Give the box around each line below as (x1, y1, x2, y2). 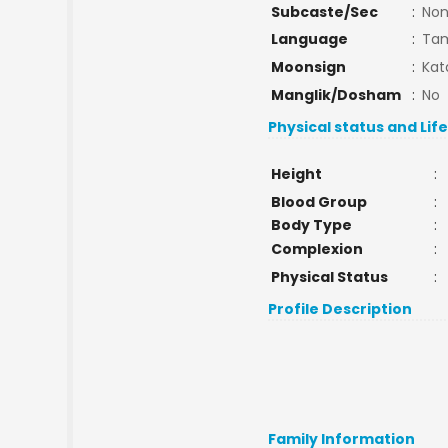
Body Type (270, 215, 352, 235)
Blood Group (270, 192, 367, 212)
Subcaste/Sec (270, 2, 378, 22)
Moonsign (270, 57, 346, 77)
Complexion (270, 239, 363, 259)
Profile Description (268, 299, 413, 319)
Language (270, 29, 348, 49)
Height (270, 164, 322, 184)
